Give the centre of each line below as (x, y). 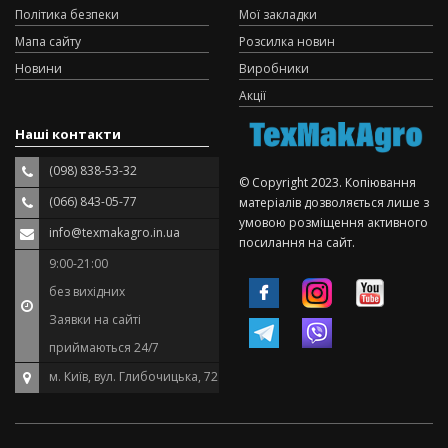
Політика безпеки (67, 14)
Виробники (274, 68)
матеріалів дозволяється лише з (334, 203)
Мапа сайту (48, 41)
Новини (38, 68)
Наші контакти (68, 133)
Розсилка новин (287, 41)
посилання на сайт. (297, 243)
